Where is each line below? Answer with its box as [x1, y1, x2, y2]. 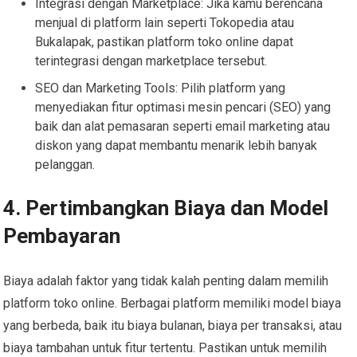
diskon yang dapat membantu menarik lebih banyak [35, 137, 318, 153]
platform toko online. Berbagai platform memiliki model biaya [3, 295, 342, 311]
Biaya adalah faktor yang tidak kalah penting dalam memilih [3, 273, 329, 288]
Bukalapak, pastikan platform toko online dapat [35, 33, 294, 49]
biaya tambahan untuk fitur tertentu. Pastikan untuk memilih [3, 339, 328, 355]
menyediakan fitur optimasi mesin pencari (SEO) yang [35, 99, 331, 115]
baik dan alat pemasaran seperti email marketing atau [35, 118, 331, 134]
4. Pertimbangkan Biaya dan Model [3, 195, 329, 220]
